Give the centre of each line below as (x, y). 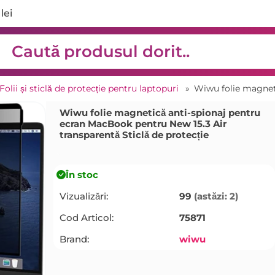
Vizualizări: (83, 196)
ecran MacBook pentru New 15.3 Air (143, 123)
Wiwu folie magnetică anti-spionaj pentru (160, 112)
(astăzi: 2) (216, 196)
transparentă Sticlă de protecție (134, 134)
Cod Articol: (86, 217)
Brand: (74, 239)
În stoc (82, 175)
